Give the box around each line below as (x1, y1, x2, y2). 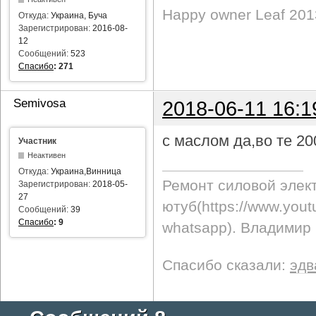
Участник (18, 135, 56, 146)
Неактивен (28, 150, 66, 159)
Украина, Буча (51, 11, 107, 20)
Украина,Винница (51, 166, 121, 176)
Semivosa (13, 96, 66, 110)
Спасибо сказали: (162, 257, 290, 274)
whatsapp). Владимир (162, 219, 311, 236)
